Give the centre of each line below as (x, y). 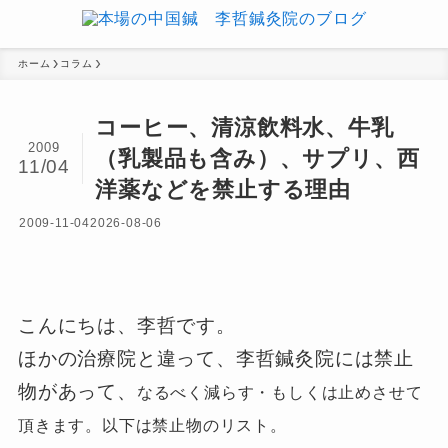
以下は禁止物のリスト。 (194, 425)
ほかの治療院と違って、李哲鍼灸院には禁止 (216, 358)
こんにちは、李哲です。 (126, 325)
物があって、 (77, 391)
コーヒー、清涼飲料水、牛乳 (244, 128)
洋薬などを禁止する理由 (223, 190)
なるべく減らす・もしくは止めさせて (279, 392)
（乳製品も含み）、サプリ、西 (257, 159)
